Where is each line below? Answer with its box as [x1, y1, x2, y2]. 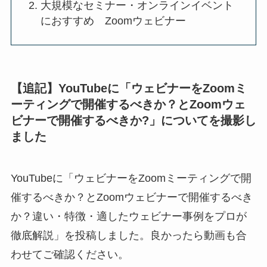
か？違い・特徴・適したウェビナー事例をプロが [10, 210, 247, 222]
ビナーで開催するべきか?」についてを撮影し [10, 114, 256, 128]
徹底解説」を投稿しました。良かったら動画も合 [10, 229, 247, 241]
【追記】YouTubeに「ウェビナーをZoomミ [10, 82, 247, 95]
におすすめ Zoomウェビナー [41, 15, 187, 27]
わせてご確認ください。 [10, 248, 129, 260]
